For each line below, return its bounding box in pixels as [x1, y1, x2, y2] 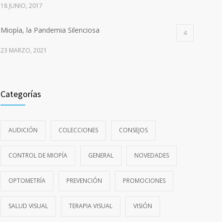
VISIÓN [133, 202, 152, 210]
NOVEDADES [134, 151, 169, 160]
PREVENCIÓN [66, 176, 102, 185]
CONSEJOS [119, 126, 148, 134]
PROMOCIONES [123, 176, 166, 185]
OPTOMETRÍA [8, 176, 46, 185]
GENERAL [88, 151, 113, 160]
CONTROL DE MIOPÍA [8, 151, 67, 160]
